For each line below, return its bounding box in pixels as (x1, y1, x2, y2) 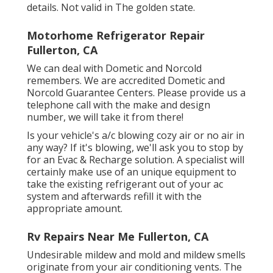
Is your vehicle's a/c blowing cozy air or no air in (27, 129, 244, 143)
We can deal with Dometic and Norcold (27, 62, 202, 76)
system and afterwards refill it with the (27, 190, 202, 204)
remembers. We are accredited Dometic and (27, 74, 225, 88)
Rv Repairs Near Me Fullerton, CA (27, 229, 208, 244)
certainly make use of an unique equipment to (27, 165, 236, 179)
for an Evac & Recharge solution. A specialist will (27, 153, 244, 167)
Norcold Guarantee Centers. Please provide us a (27, 86, 246, 100)
